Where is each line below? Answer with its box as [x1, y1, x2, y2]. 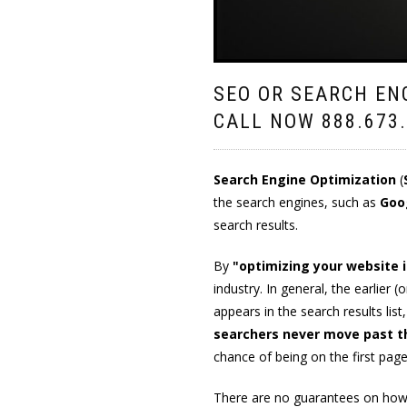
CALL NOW [213, 110, 322, 134]
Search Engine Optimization [213, 171, 396, 189]
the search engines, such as [213, 194, 380, 212]
